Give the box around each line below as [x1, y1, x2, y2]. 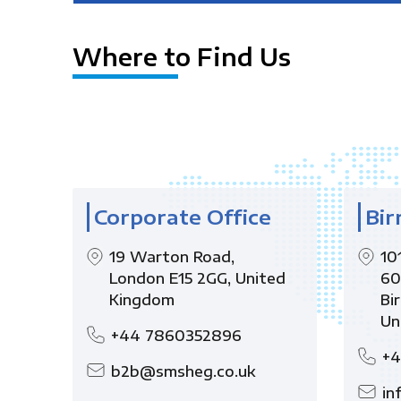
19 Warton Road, [108, 248, 235, 266]
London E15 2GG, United [108, 269, 286, 287]
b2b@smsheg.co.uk [110, 363, 256, 380]
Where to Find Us [72, 42, 291, 72]
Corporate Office [93, 204, 271, 229]
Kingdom [108, 291, 175, 309]
